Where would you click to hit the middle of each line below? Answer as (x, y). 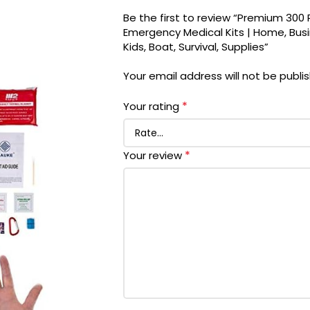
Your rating (152, 106)
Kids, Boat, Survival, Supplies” (195, 47)
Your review (154, 155)
